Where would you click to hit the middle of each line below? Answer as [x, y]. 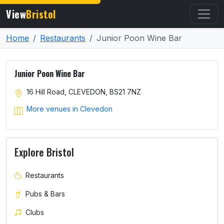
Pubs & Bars [45, 193]
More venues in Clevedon [69, 109]
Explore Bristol [44, 152]
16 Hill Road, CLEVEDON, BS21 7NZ [84, 92]
